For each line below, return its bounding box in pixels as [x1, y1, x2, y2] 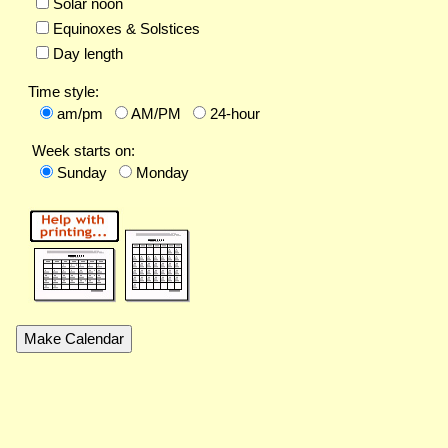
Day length [49, 45, 123, 63]
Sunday [57, 164, 107, 182]
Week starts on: [28, 142, 135, 160]
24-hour [210, 105, 260, 123]
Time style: [28, 83, 99, 101]
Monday [136, 164, 189, 182]
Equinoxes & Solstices [49, 20, 200, 38]
